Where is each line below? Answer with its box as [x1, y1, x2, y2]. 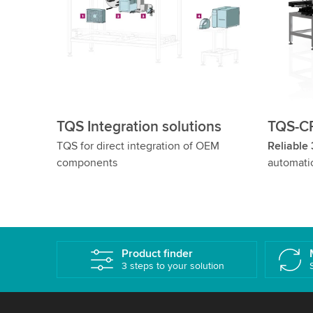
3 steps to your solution [121, 260, 224, 272]
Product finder [121, 247, 193, 261]
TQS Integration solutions [56, 118, 221, 136]
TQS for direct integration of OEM [56, 139, 219, 154]
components [56, 156, 117, 170]
